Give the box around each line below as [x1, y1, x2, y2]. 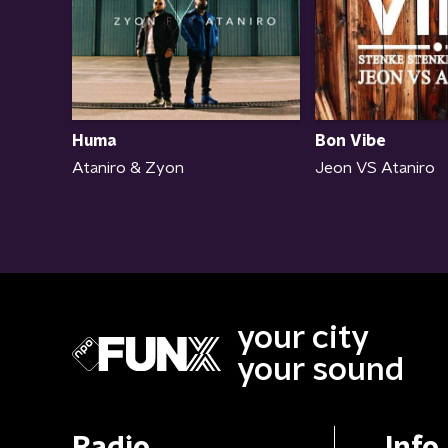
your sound [237, 354, 404, 387]
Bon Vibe [315, 132, 385, 149]
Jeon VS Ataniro [315, 159, 435, 176]
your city [237, 322, 369, 355]
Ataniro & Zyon [72, 159, 184, 176]
